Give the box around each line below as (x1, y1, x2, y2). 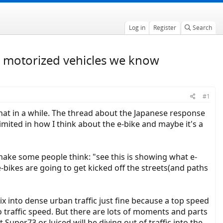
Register (153, 23, 176, 32)
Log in (128, 23, 145, 32)
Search (192, 23, 212, 32)
